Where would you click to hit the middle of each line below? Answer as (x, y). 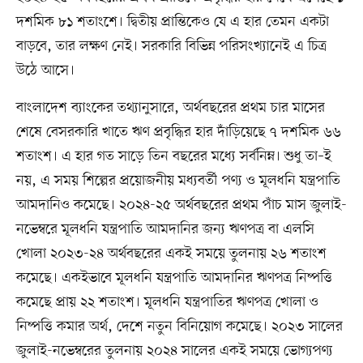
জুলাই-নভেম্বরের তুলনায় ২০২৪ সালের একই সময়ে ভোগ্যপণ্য (174, 350)
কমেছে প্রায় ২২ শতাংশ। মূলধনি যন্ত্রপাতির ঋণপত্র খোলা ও (167, 302)
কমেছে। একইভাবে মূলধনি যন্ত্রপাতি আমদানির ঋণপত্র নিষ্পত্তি (174, 278)
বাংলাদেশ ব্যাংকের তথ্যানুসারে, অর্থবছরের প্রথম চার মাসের (170, 107)
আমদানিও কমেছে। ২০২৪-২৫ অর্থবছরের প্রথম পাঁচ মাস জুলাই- (181, 205)
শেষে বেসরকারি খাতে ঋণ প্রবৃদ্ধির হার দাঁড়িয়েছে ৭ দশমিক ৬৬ (178, 132)
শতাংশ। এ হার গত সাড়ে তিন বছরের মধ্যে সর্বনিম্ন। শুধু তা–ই (173, 156)
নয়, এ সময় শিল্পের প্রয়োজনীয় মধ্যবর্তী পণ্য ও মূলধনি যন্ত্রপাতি (178, 180)
